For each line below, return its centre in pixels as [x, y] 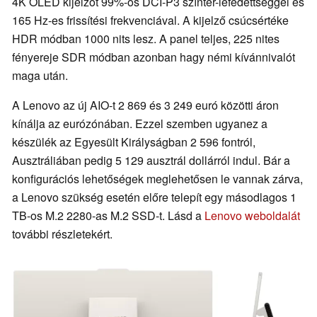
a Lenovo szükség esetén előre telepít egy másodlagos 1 [154, 197]
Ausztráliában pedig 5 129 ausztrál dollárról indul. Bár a [151, 160]
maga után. [40, 75]
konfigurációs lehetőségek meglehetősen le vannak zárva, [157, 178]
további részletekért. [62, 234]
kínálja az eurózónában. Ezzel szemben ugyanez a [140, 123]
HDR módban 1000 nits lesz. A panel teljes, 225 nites [146, 38]
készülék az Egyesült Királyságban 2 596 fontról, [134, 142]
